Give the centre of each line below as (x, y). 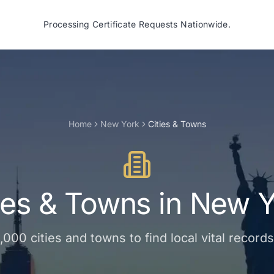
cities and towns (78, 238)
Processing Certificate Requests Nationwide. (137, 24)
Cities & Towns (177, 124)
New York (120, 124)
